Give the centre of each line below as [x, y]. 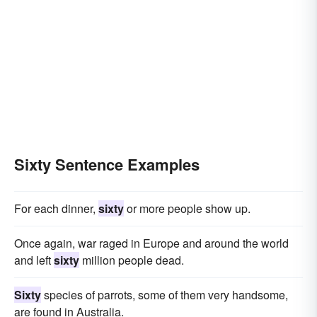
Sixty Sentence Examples [107, 165]
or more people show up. [187, 209]
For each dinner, [56, 209]
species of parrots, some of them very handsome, [165, 295]
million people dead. [132, 260]
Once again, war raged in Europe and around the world [151, 243]
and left [34, 260]
